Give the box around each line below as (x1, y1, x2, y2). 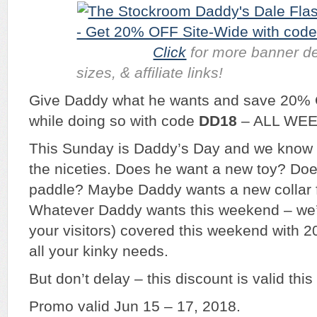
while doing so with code (29, 113, 199, 130)
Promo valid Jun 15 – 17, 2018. (29, 298, 241, 316)
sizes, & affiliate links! (76, 64, 224, 82)
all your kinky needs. (29, 243, 168, 260)
